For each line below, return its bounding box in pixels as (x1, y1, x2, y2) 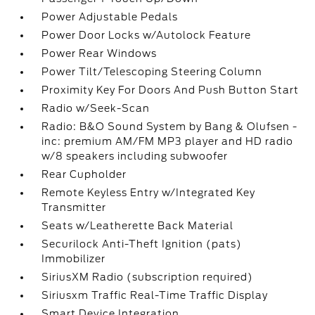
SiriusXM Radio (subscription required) (41, 271, 254, 283)
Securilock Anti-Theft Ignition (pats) (41, 238, 243, 250)
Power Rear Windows (41, 48, 157, 59)
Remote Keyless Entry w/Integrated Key (41, 187, 256, 198)
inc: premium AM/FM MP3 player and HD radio (41, 136, 294, 147)
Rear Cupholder (41, 169, 127, 180)
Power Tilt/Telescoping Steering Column (41, 66, 263, 77)
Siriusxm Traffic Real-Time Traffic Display (41, 290, 269, 301)
